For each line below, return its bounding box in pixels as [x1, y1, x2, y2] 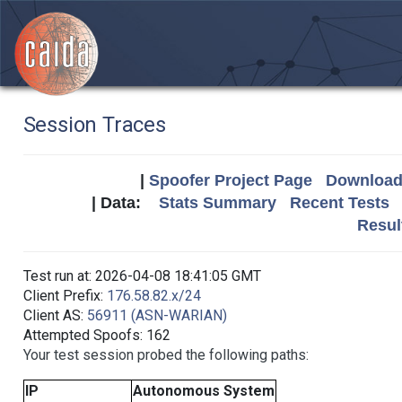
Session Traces [22, 112, 166, 137]
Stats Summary [159, 194, 276, 212]
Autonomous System [132, 382, 275, 399]
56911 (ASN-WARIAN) [86, 307, 227, 324]
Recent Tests [290, 194, 389, 212]
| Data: [92, 194, 159, 212]
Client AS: [22, 307, 87, 324]
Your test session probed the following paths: [22, 346, 309, 363]
